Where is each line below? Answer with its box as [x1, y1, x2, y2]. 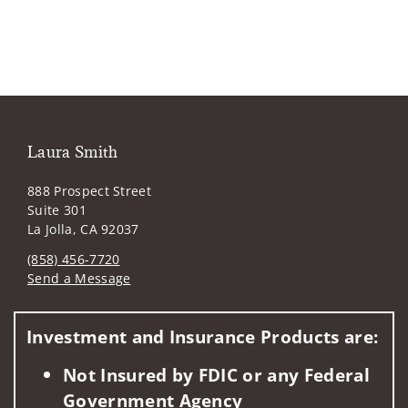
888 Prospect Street [27, 182, 152, 200]
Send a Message [27, 270, 131, 288]
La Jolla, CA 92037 [27, 220, 139, 239]
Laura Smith [27, 142, 118, 163]
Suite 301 [27, 201, 87, 219]
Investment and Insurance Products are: [26, 324, 379, 350]
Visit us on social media [26, 297, 177, 315]
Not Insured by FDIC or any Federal [63, 362, 370, 388]
